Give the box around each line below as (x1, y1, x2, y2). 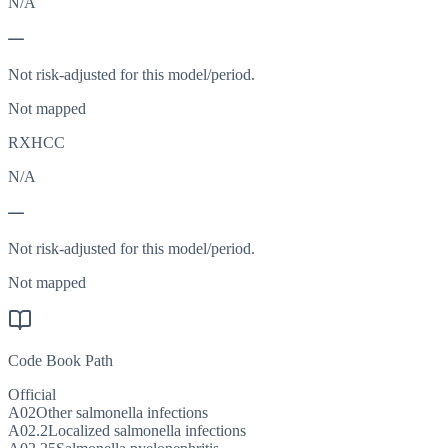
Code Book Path (8, 352, 113, 370)
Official (8, 386, 56, 404)
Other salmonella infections (36, 404, 208, 422)
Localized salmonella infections (48, 422, 246, 440)
